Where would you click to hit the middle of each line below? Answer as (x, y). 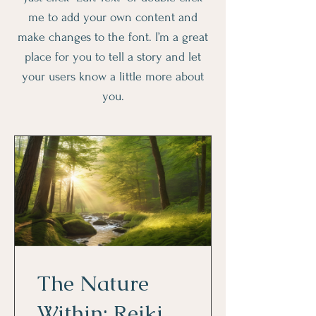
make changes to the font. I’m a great (113, 37)
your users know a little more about (113, 77)
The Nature (93, 284)
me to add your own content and (113, 17)
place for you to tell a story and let (113, 57)
